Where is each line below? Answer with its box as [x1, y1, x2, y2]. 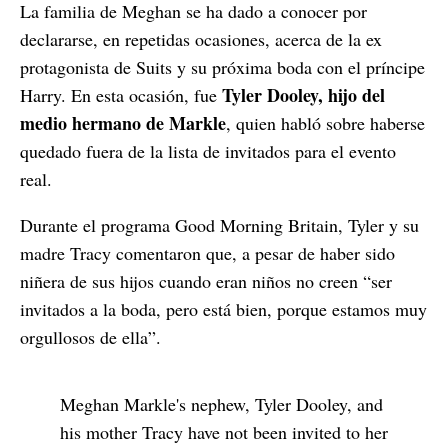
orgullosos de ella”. [20, 325, 161, 350]
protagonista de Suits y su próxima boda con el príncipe [20, 55, 425, 80]
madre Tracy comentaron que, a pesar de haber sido [20, 241, 395, 266]
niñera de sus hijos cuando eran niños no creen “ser [20, 269, 392, 294]
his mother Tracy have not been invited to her [60, 420, 388, 445]
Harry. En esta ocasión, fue [20, 83, 222, 108]
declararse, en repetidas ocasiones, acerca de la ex [20, 27, 382, 52]
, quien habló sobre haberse [226, 111, 425, 136]
